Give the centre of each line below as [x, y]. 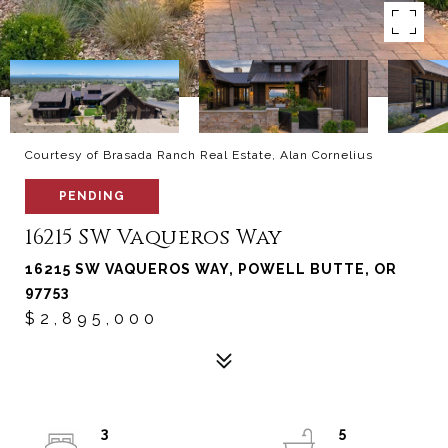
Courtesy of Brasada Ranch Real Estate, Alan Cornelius [199, 155]
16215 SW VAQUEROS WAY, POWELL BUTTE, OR [211, 269]
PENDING [92, 196]
